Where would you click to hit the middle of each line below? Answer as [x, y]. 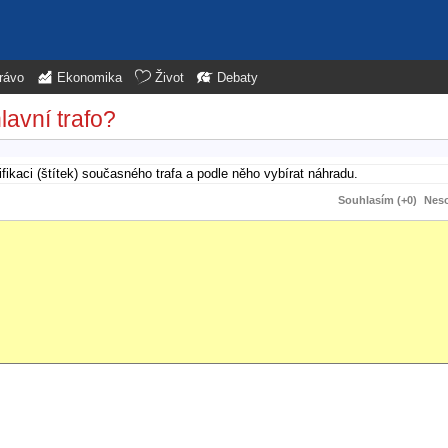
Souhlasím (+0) [377, 199]
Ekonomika [89, 78]
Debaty [237, 78]
